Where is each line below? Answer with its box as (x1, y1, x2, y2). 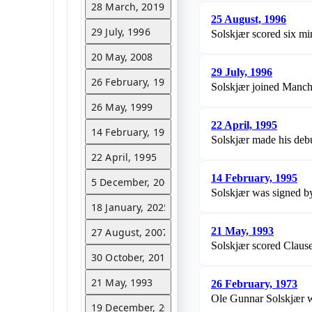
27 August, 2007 (91, 225, 168, 239)
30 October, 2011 (91, 250, 171, 264)
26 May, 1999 (91, 100, 153, 114)
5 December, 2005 (91, 175, 176, 189)
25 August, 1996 (211, 13, 286, 26)
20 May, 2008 (91, 49, 153, 63)
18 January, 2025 (91, 200, 170, 214)
